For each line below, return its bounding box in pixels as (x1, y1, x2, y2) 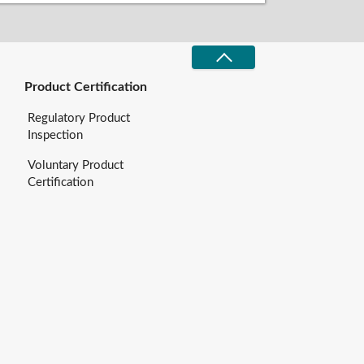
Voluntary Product (28, 159, 124, 172)
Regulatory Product (28, 112, 131, 125)
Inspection (28, 129, 84, 142)
